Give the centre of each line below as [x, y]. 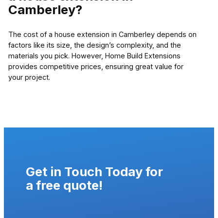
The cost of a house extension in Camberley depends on [102, 34]
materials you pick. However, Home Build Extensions [94, 55]
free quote [67, 185]
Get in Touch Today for [94, 171]
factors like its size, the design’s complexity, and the [94, 45]
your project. [29, 77]
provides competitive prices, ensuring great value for [96, 66]
